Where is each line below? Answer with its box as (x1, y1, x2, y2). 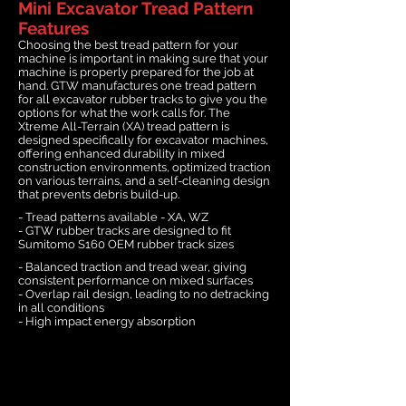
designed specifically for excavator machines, (18, 132, 268, 147)
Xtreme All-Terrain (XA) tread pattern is (18, 119, 229, 133)
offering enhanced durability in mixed (18, 146, 225, 160)
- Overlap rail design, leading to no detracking (18, 286, 269, 301)
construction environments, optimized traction (18, 159, 271, 174)
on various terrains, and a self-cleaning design (18, 173, 270, 188)
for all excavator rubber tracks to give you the (18, 92, 267, 106)
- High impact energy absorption (18, 314, 196, 328)
